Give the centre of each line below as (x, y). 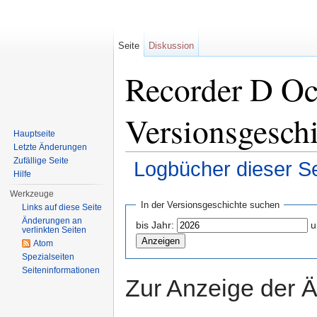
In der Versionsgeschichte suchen (210, 205)
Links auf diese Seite (62, 207)
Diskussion (172, 46)
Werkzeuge (32, 194)
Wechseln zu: (157, 187)
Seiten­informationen (61, 270)
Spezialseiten (48, 257)
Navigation (212, 187)
